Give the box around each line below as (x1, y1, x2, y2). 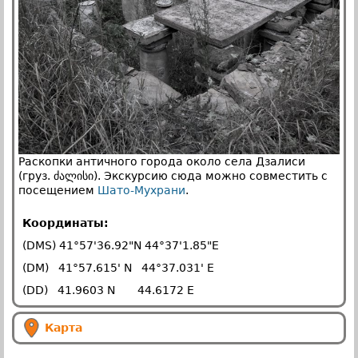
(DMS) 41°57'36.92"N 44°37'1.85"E (22, 238, 219, 252)
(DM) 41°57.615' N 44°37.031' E (22, 261, 214, 274)
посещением (18, 183, 97, 197)
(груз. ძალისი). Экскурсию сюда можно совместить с (18, 169, 328, 182)
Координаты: (22, 216, 109, 229)
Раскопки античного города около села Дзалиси (18, 154, 305, 168)
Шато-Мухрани (97, 183, 185, 197)
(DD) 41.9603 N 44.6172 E (22, 283, 194, 296)
